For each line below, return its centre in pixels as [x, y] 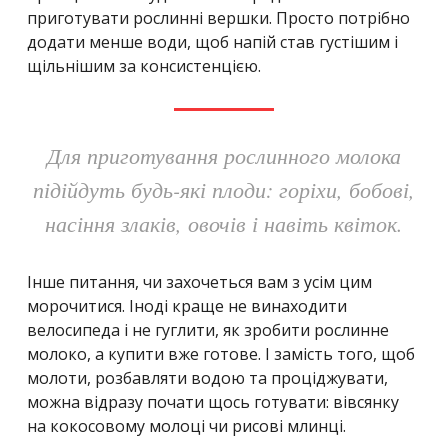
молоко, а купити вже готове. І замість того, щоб [221, 353]
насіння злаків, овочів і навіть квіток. [224, 222]
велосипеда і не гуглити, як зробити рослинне [208, 329]
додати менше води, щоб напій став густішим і [212, 41]
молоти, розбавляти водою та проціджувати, [207, 377]
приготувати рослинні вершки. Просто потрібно [218, 17]
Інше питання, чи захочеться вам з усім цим [199, 281]
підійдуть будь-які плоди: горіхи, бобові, [224, 188]
